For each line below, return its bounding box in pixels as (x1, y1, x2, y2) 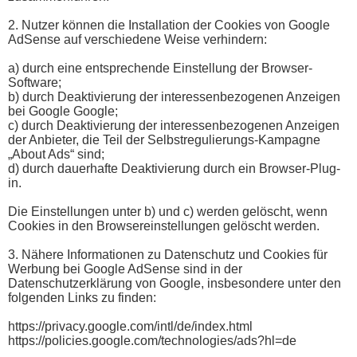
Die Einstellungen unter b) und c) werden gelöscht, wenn (8, 204, 328, 218)
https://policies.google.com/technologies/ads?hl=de (8, 333, 296, 347)
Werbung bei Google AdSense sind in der (8, 261, 242, 276)
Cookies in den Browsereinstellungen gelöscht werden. (8, 218, 320, 233)
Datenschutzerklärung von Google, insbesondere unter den (8, 276, 341, 290)
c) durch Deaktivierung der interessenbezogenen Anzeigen (8, 118, 339, 132)
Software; (8, 75, 61, 89)
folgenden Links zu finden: (8, 290, 156, 304)
